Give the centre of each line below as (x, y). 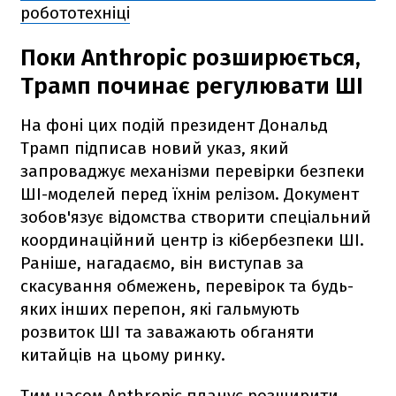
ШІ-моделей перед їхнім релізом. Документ (190, 194)
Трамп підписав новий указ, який (155, 148)
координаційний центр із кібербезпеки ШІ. (192, 240)
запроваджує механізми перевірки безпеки (193, 171)
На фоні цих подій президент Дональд (174, 125)
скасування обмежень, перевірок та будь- (187, 286)
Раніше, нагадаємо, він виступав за (162, 263)
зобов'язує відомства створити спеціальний (196, 217)
